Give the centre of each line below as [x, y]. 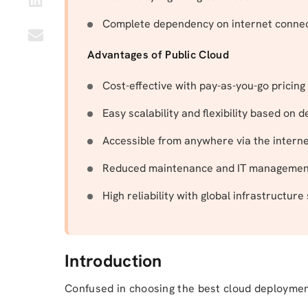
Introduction [113, 261]
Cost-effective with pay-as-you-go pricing [204, 86]
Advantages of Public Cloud [158, 55]
